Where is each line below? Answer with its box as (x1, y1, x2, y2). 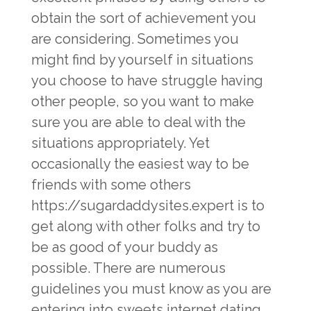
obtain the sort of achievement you (31, 10, 256, 26)
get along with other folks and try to (31, 218, 260, 235)
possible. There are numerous (31, 260, 226, 276)
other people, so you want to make (31, 93, 254, 110)
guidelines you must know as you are (31, 280, 271, 297)
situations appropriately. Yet (31, 135, 210, 151)
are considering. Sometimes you (31, 31, 239, 47)
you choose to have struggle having (31, 72, 263, 89)
